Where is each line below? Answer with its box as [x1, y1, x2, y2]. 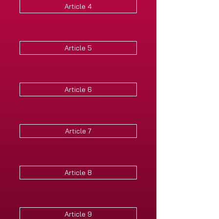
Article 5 [65, 44, 92, 52]
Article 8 [65, 168, 92, 177]
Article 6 [65, 85, 92, 94]
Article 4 [65, 2, 92, 11]
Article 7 [65, 127, 91, 135]
